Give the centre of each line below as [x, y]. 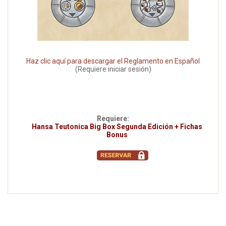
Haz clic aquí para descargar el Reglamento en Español [113, 61]
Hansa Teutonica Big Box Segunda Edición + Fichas [117, 127]
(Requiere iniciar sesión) [113, 69]
